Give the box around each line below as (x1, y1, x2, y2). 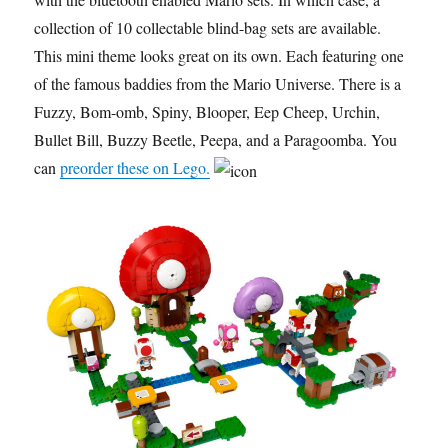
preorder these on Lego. (60, 157, 211, 179)
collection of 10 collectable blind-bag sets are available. (34, 17, 382, 39)
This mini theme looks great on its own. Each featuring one (34, 45, 405, 67)
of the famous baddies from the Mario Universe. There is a (34, 73, 402, 95)
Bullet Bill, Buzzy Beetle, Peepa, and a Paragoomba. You (34, 129, 398, 151)
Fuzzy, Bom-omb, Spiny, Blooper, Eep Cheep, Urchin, (34, 101, 381, 123)
